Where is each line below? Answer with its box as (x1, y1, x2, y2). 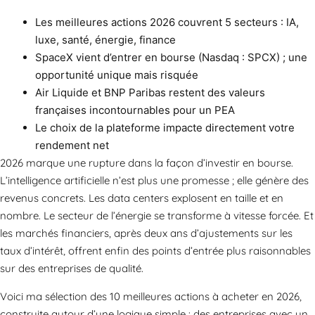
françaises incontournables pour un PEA (35, 103, 235, 117)
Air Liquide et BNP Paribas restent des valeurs (35, 86, 265, 100)
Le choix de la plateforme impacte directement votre (35, 121, 295, 135)
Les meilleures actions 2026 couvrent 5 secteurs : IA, (35, 15, 299, 30)
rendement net (35, 139, 109, 153)
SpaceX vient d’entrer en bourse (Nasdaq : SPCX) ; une (35, 51, 307, 65)
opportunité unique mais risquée (35, 68, 198, 82)
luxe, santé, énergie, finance (35, 33, 176, 47)
